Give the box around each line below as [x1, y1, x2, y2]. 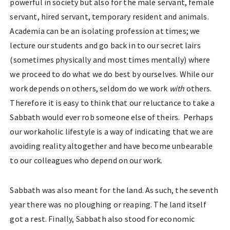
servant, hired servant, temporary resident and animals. [10, 11, 209, 22]
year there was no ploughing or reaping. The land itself [10, 199, 206, 209]
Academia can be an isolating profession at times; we [10, 26, 200, 36]
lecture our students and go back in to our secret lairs [10, 40, 201, 50]
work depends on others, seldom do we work [10, 83, 169, 93]
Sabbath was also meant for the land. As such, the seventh [10, 185, 219, 195]
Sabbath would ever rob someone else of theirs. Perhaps [10, 112, 213, 122]
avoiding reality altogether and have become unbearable [10, 141, 213, 151]
